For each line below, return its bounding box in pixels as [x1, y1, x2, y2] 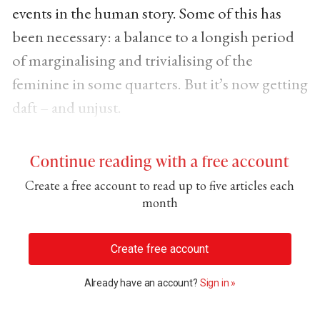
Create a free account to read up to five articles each [25, 176, 295, 194]
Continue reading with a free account [30, 149, 290, 171]
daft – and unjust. [11, 96, 121, 118]
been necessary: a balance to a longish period [11, 25, 294, 47]
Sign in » [199, 277, 236, 289]
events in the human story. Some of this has [11, 1, 281, 24]
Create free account [111, 241, 209, 256]
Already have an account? [84, 277, 200, 289]
